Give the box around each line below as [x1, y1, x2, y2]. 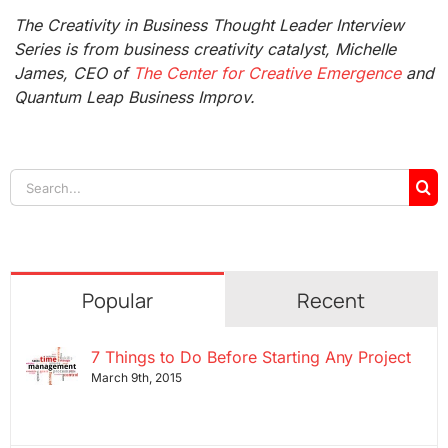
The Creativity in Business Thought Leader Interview [14, 15, 404, 36]
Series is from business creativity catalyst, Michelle [14, 39, 397, 60]
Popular [81, 287, 153, 315]
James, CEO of [14, 63, 134, 84]
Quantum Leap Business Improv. [14, 87, 255, 108]
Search [8, 170, 61, 191]
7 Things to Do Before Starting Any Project [90, 347, 412, 368]
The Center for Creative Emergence [133, 63, 401, 84]
